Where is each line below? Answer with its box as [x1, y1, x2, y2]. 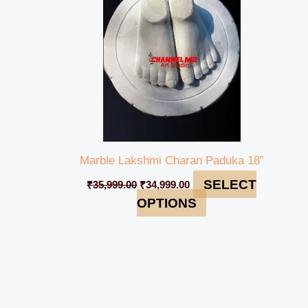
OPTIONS [136, 195, 197, 210]
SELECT [203, 177, 256, 192]
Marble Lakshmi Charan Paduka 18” [79, 153, 264, 167]
